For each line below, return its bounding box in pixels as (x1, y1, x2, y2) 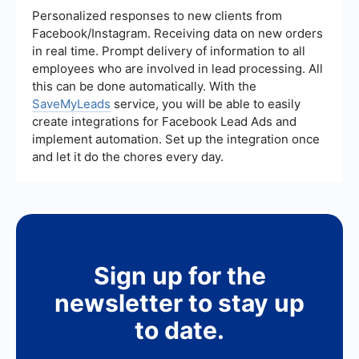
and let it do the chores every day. (32, 149, 224, 165)
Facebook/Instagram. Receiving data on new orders (32, 26, 323, 42)
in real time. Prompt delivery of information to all (32, 43, 305, 59)
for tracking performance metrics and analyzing (49, 20, 299, 34)
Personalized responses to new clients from (32, 8, 282, 24)
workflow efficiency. (49, 34, 154, 49)
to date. (135, 316, 224, 345)
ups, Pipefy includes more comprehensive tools (49, 6, 296, 20)
